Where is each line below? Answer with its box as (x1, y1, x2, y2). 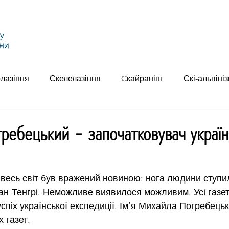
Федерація (84, 40, 132, 50)
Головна (36, 40, 74, 50)
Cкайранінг (121, 74, 163, 83)
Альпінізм (143, 40, 187, 50)
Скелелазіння (50, 74, 101, 83)
